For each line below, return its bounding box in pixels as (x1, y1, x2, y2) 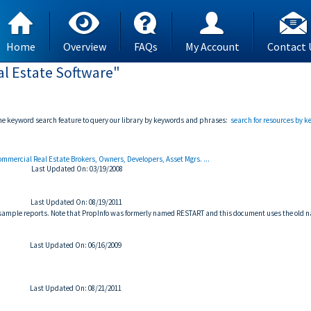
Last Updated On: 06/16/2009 (30, 240, 121, 250)
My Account (185, 40, 239, 53)
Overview (63, 40, 106, 53)
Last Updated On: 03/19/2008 (31, 164, 123, 174)
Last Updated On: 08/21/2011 (30, 283, 121, 293)
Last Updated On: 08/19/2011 (31, 197, 122, 207)
